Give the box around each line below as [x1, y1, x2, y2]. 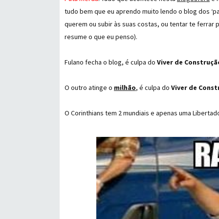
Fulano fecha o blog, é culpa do [65, 58, 157, 66]
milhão [114, 83, 136, 92]
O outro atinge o [65, 83, 114, 92]
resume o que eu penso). [65, 32, 137, 41]
